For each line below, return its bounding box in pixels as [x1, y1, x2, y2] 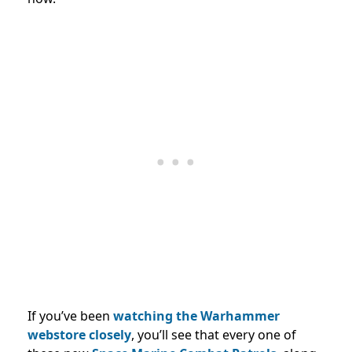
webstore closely [27, 325, 131, 343]
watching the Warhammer [113, 306, 280, 324]
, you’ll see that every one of [131, 325, 296, 343]
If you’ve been [27, 306, 113, 324]
